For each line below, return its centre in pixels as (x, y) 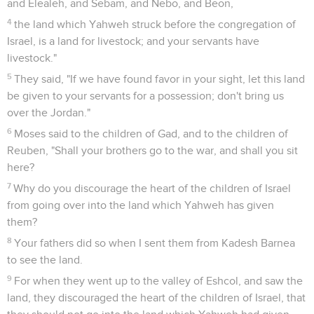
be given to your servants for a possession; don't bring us (145, 96)
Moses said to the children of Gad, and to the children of (151, 134)
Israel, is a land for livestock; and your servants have (133, 41)
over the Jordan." (49, 112)
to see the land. (45, 260)
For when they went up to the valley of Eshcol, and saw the (159, 281)
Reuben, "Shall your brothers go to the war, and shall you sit (152, 150)
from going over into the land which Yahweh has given (141, 205)
